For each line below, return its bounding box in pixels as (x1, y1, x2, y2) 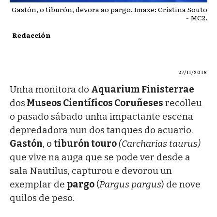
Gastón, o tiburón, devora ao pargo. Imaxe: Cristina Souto (12, 4, 207, 14)
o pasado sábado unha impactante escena (10, 110, 193, 122)
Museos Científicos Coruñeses (25, 97, 163, 108)
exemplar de (10, 178, 67, 190)
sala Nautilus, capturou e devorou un (10, 165, 172, 176)
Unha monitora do (10, 83, 91, 95)
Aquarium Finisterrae (91, 83, 194, 95)
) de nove (161, 178, 201, 190)
